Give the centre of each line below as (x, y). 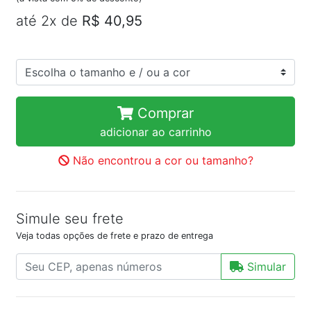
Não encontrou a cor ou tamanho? (161, 160)
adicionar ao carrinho (155, 132)
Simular (265, 267)
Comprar (163, 113)
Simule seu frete (70, 219)
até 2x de (49, 21)
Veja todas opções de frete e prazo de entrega (115, 236)
